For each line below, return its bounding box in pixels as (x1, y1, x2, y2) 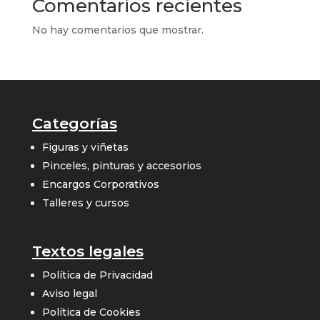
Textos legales (31, 242, 144, 261)
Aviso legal (41, 287, 97, 301)
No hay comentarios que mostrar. (31, 24, 204, 37)
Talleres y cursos (41, 196, 129, 210)
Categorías (31, 114, 117, 133)
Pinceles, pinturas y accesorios (41, 159, 201, 173)
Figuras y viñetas (41, 141, 129, 154)
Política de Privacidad (41, 269, 153, 282)
